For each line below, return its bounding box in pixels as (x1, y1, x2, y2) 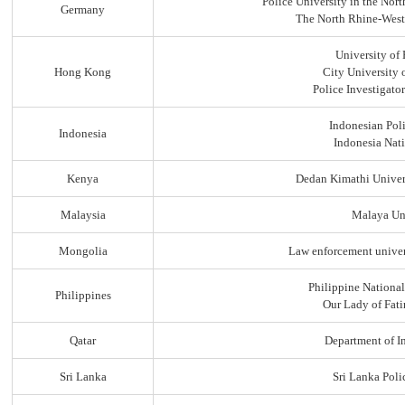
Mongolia (58, 244, 108, 258)
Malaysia (60, 208, 106, 221)
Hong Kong (54, 65, 111, 79)
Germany (61, 3, 105, 16)
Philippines (54, 288, 111, 302)
